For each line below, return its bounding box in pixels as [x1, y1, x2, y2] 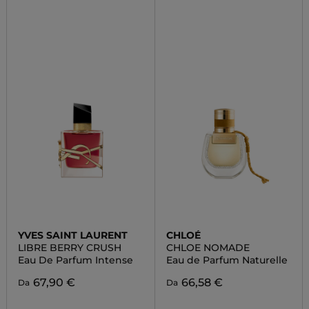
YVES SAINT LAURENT [17, 229, 128, 241]
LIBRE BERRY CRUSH [17, 241, 121, 254]
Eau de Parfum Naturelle [166, 254, 288, 266]
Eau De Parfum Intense [17, 254, 133, 266]
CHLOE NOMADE [166, 241, 250, 254]
